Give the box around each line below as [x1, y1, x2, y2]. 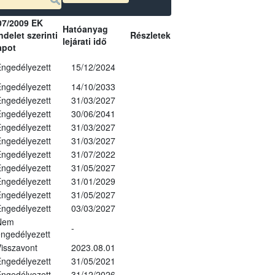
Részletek [130, 28, 171, 41]
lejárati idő [62, 34, 107, 47]
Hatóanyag [62, 22, 108, 35]
